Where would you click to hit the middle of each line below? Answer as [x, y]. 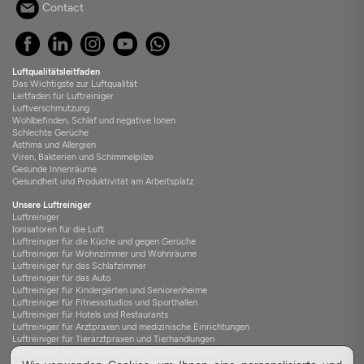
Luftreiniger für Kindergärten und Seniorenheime [110, 290]
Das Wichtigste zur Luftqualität [75, 84]
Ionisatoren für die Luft [58, 230]
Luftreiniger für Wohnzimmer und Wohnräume [104, 254]
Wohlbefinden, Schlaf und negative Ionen [94, 121]
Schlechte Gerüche [50, 133]
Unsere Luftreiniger [52, 205]
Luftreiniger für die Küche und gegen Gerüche [104, 242]
